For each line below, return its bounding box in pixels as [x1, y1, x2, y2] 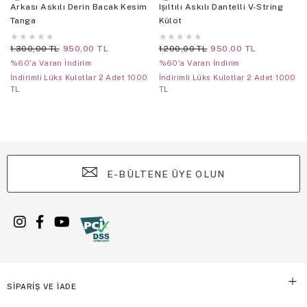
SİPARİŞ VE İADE [7, 282, 77, 291]
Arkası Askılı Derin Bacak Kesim [10, 2, 147, 12]
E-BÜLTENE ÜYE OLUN [104, 169, 225, 180]
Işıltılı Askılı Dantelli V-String [158, 2, 284, 12]
